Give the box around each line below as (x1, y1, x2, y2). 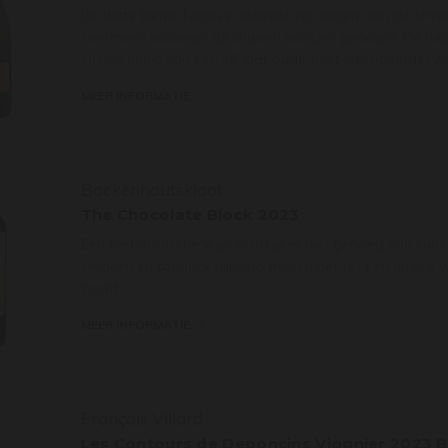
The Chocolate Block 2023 (80, 204, 300, 224)
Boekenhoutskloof (80, 178, 223, 200)
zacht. (80, 278, 121, 297)
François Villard (80, 407, 203, 429)
